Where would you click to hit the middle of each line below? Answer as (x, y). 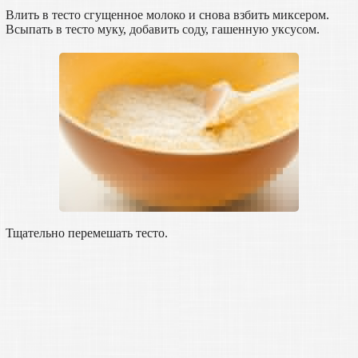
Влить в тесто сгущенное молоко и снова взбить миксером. (167, 15)
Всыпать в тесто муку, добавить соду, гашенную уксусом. (162, 30)
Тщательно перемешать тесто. (86, 233)
